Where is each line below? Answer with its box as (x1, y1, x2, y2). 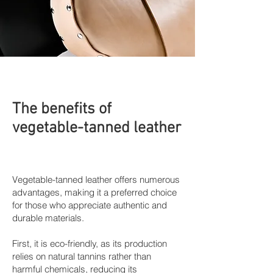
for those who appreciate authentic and (12, 199, 167, 211)
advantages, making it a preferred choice (12, 186, 177, 199)
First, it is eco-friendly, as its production (12, 238, 167, 250)
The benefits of (12, 100, 112, 119)
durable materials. (12, 212, 84, 224)
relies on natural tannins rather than (12, 250, 151, 263)
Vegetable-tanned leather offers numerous (12, 174, 180, 186)
